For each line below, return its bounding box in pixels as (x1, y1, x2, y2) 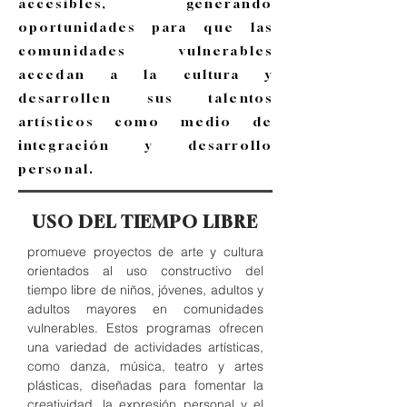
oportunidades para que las (18, 19, 273, 35)
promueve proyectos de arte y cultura (27, 243, 263, 260)
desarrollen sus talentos (18, 90, 273, 105)
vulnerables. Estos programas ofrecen (27, 320, 263, 336)
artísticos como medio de (18, 114, 273, 129)
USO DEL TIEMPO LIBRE (33, 211, 258, 232)
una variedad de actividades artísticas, (27, 339, 263, 355)
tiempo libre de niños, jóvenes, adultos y (27, 282, 263, 298)
